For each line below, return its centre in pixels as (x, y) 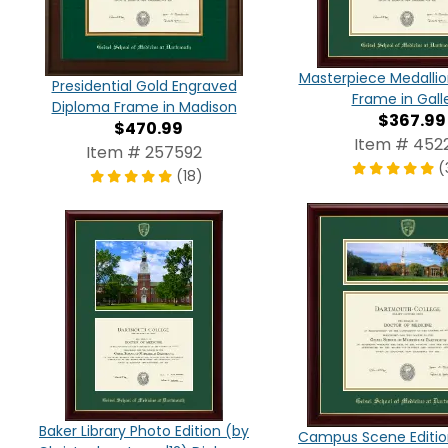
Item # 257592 (144, 153)
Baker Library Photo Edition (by (144, 430)
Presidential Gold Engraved (144, 86)
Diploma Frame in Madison (144, 107)
